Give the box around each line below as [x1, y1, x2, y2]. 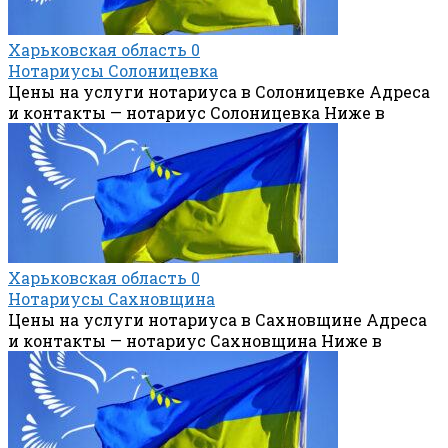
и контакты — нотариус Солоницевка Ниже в [8, 101, 385, 123]
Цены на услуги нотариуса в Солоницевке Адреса [8, 80, 430, 102]
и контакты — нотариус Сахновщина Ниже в [8, 329, 382, 351]
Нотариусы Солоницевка [8, 59, 218, 81]
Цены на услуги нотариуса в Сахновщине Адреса [8, 308, 427, 330]
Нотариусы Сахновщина [8, 287, 215, 309]
